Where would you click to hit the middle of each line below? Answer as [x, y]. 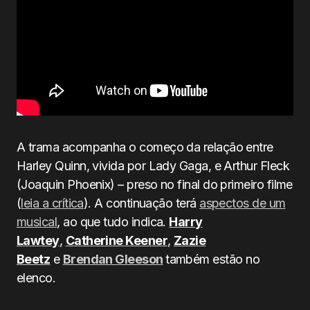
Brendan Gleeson [113, 259]
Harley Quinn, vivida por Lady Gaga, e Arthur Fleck [153, 166]
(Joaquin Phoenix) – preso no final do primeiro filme [155, 184]
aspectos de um [243, 203]
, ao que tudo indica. [113, 222]
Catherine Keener [117, 240]
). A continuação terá [142, 203]
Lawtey [38, 240]
